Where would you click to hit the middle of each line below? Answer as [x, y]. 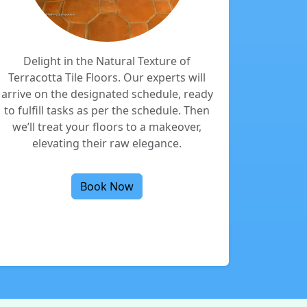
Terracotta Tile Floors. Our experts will [107, 77]
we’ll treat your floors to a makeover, [107, 127]
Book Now [107, 186]
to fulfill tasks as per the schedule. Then [107, 110]
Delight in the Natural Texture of [107, 61]
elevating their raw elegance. [107, 143]
